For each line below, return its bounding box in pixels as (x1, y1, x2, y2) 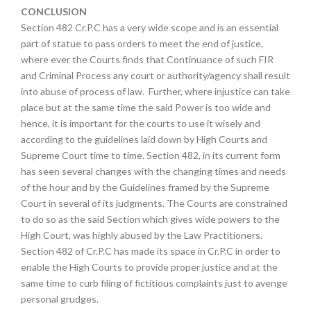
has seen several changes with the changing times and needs (21, 165, 286, 177)
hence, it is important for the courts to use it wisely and (21, 117, 260, 129)
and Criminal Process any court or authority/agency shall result (21, 69, 290, 81)
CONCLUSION (21, 6, 87, 17)
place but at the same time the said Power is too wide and (21, 101, 271, 113)
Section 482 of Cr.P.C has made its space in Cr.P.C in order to (21, 245, 280, 257)
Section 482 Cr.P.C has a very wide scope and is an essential (21, 22, 278, 33)
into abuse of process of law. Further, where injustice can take (21, 85, 290, 97)
